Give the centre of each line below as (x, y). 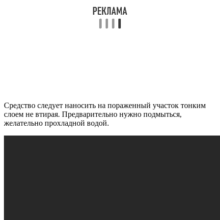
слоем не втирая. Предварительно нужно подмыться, (93, 114)
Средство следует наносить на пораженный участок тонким (105, 106)
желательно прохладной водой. (56, 123)
